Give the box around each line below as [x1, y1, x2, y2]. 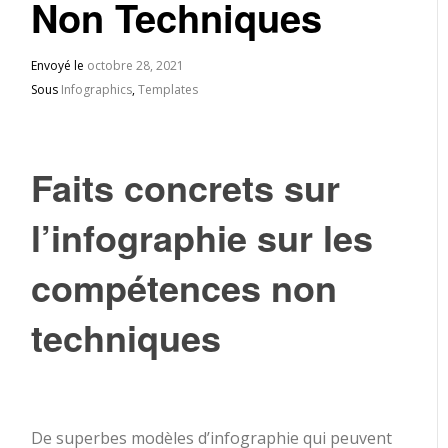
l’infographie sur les [31, 211, 374, 263]
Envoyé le [31, 57, 88, 74]
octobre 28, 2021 [87, 57, 185, 74]
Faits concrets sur [31, 161, 341, 213]
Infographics [61, 81, 133, 98]
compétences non [31, 261, 338, 313]
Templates [138, 81, 199, 98]
